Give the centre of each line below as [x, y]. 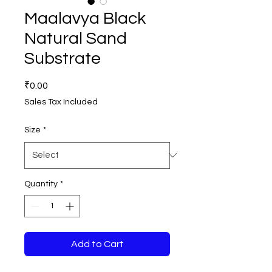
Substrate [63, 58]
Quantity [41, 184]
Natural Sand [76, 38]
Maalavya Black [85, 18]
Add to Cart [97, 244]
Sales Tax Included [61, 102]
